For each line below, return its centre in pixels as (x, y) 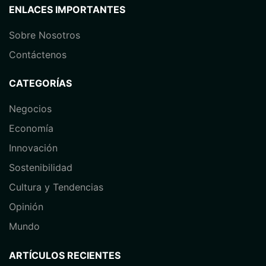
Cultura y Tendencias (56, 187)
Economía (31, 128)
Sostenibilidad (41, 167)
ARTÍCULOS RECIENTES (65, 255)
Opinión (26, 206)
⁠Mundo (24, 226)
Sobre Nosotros (45, 35)
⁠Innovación (33, 148)
